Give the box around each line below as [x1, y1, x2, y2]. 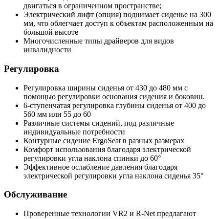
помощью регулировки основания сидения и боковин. [23, 92, 205, 101]
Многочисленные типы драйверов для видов [23, 37, 174, 45]
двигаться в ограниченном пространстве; [23, 1, 161, 10]
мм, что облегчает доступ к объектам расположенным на [23, 19, 213, 28]
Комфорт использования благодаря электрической [23, 145, 191, 153]
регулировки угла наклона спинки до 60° [23, 153, 161, 162]
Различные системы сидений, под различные [23, 118, 174, 127]
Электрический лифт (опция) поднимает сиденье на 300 [23, 10, 211, 19]
